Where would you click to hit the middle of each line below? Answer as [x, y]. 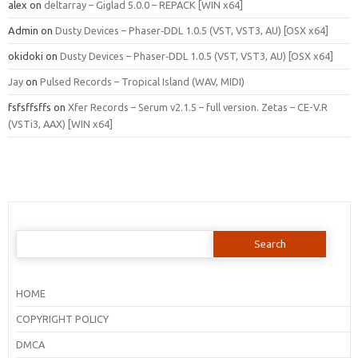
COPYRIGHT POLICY [62, 318]
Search [31, 234]
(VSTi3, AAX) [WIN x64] [60, 123]
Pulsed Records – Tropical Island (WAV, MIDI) [142, 81]
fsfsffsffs [30, 107]
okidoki [26, 56]
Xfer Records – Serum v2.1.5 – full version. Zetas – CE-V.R [198, 107]
